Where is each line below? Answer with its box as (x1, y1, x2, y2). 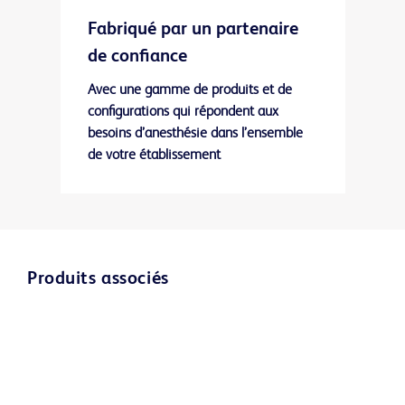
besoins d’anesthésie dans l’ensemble (87, 126, 303, 141)
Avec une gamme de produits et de (87, 82, 292, 98)
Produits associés (27, 269, 169, 288)
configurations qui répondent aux (87, 104, 278, 119)
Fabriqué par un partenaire (87, 20, 298, 39)
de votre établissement (87, 147, 221, 163)
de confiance (87, 47, 187, 66)
